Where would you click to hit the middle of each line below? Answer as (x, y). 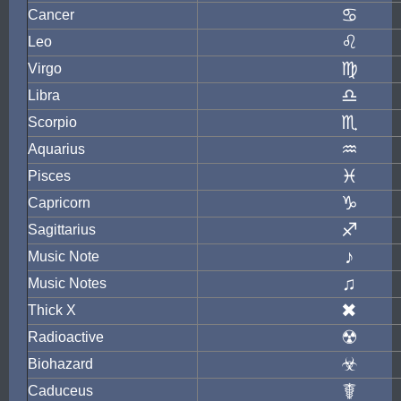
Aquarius (56, 149)
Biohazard (60, 364)
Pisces (49, 176)
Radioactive (66, 337)
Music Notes (67, 283)
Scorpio (52, 122)
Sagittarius (62, 230)
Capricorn (59, 203)
